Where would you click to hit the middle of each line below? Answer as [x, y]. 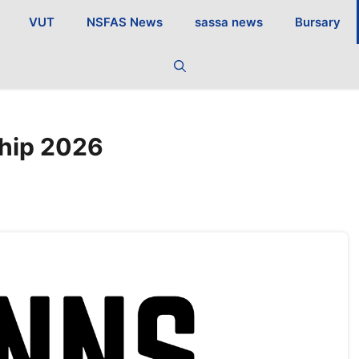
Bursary [318, 22]
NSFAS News [125, 22]
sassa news [229, 22]
